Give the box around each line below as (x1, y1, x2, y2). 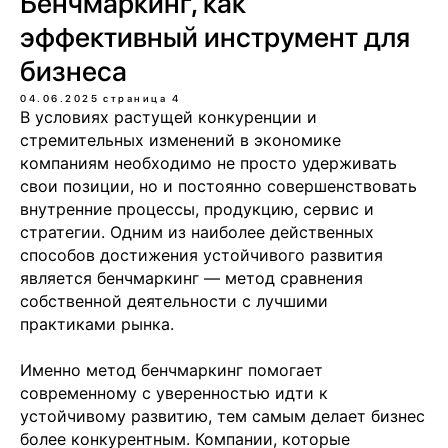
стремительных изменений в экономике (20, 129, 341, 150)
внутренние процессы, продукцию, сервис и (20, 198, 374, 219)
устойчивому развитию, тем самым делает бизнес (20, 405, 425, 426)
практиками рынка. (20, 313, 174, 334)
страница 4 (103, 91, 180, 104)
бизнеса (20, 53, 127, 88)
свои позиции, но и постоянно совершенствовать (20, 175, 417, 196)
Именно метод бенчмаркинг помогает (20, 359, 323, 380)
